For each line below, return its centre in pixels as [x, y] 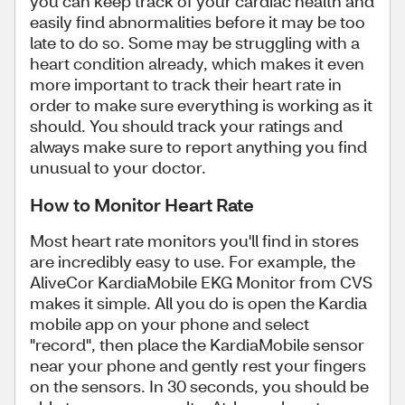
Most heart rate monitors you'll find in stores [194, 240]
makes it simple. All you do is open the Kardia [198, 303]
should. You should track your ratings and [186, 126]
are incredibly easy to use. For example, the [193, 261]
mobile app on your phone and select [170, 324]
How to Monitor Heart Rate [142, 204]
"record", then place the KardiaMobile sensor [197, 344]
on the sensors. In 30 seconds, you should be [199, 386]
